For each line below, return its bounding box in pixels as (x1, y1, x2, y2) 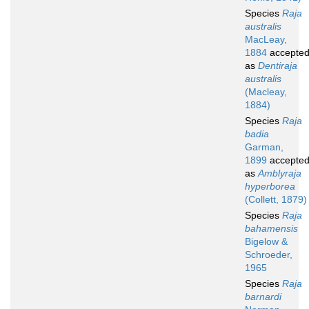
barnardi (245, 291, 281, 303)
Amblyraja (258, 168, 301, 179)
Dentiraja (258, 60, 297, 72)
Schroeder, (245, 249, 292, 261)
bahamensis (245, 223, 298, 235)
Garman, (245, 141, 283, 153)
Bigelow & (245, 236, 288, 248)
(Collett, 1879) (245, 194, 307, 206)
